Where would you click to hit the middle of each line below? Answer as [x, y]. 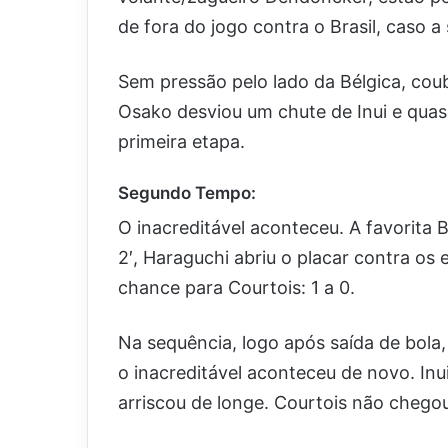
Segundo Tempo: [187, 192]
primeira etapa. [181, 141]
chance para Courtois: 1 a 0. [236, 287]
